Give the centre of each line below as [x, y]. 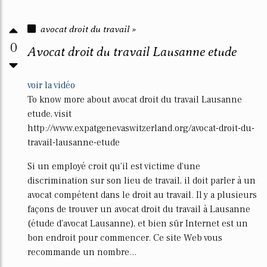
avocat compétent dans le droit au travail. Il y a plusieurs [142, 195]
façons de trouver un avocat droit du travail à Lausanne [139, 209]
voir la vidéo [51, 85]
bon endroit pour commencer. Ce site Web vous [125, 238]
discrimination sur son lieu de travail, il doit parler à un [142, 181]
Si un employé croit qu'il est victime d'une [114, 166]
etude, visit [49, 114]
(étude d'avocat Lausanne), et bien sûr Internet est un [138, 223]
